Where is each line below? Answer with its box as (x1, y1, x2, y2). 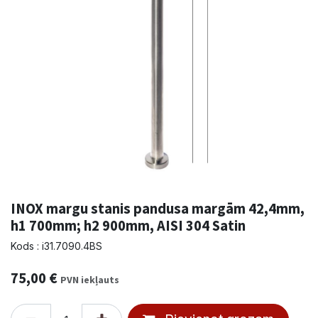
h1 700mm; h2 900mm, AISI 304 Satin (11, 216, 246, 236)
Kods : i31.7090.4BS (11, 240, 102, 253)
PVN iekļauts (60, 273, 119, 287)
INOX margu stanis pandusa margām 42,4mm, (11, 199, 305, 219)
